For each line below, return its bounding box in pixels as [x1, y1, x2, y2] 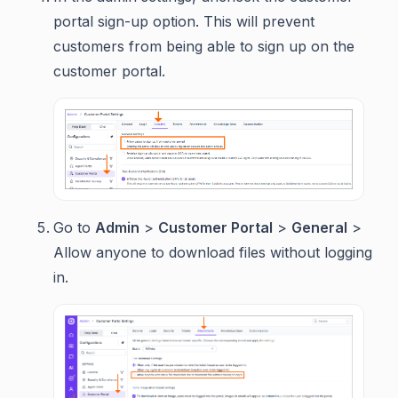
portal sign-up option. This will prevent [53, 12, 314, 30]
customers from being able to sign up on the [53, 36, 354, 55]
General [291, 219, 347, 237]
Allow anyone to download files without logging [53, 243, 372, 262]
